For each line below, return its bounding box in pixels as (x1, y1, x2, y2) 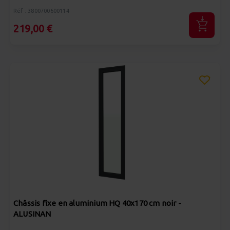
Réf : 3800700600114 (13, 8, 69, 14)
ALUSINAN (13, 209, 51, 218)
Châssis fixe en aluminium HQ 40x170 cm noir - (13, 199, 181, 207)
